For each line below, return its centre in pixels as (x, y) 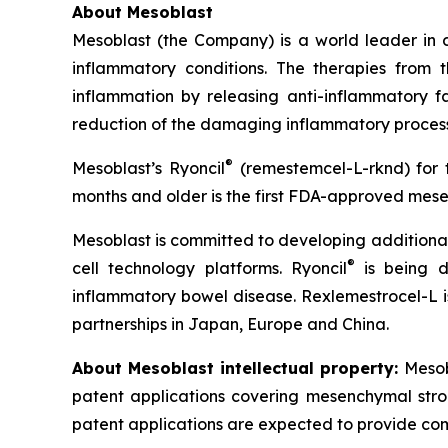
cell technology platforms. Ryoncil (209, 268)
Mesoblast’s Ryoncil (148, 168)
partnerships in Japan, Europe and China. (230, 324)
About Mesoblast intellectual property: (238, 368)
